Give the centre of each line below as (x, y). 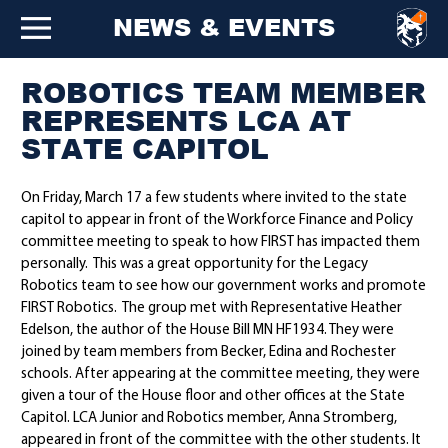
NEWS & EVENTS (224, 26)
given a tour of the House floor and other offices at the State (213, 396)
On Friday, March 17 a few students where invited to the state (214, 198)
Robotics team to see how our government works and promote (224, 286)
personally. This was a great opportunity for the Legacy (195, 264)
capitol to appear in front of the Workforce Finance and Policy (217, 220)
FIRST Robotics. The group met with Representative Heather (212, 308)
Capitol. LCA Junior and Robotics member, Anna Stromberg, (209, 418)
